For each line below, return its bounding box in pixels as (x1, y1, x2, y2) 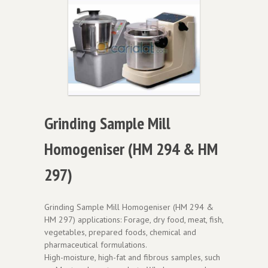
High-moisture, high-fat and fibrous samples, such (44, 251, 220, 263)
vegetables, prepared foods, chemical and (44, 226, 196, 237)
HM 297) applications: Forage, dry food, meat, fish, (44, 214, 223, 225)
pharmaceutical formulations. (44, 239, 147, 250)
